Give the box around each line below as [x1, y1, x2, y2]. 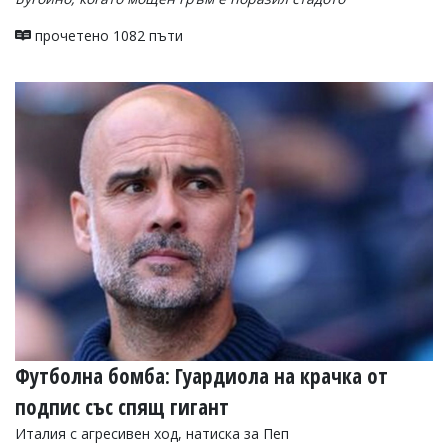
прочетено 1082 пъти [31, 25, 183, 45]
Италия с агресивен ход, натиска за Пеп [15, 423, 289, 443]
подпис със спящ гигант [15, 392, 229, 421]
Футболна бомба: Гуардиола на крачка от [15, 361, 388, 390]
